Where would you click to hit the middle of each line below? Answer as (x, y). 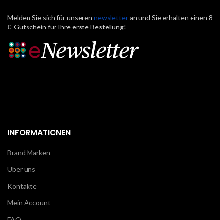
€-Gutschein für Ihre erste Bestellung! (67, 27)
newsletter (111, 17)
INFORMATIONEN (39, 132)
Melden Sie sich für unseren (51, 17)
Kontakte (22, 186)
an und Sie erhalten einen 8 (170, 17)
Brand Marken (29, 152)
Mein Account (29, 202)
